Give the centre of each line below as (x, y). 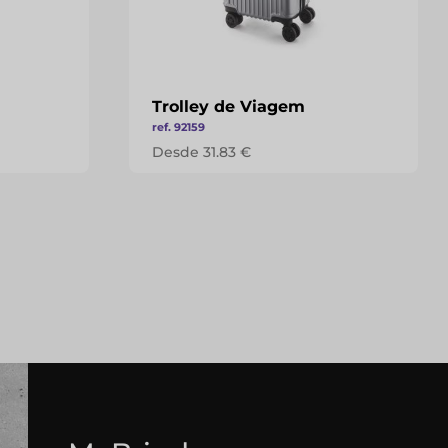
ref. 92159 (178, 127)
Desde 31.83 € (201, 152)
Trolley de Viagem (228, 106)
